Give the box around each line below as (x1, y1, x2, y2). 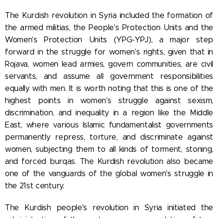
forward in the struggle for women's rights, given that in (5, 47, 213, 56)
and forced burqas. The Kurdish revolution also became (5, 156, 213, 166)
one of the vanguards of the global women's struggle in (5, 168, 213, 178)
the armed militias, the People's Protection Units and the (5, 22, 213, 32)
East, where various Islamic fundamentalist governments (5, 120, 213, 129)
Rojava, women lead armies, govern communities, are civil (5, 59, 213, 69)
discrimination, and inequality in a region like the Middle (5, 108, 213, 117)
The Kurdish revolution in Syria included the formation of (5, 10, 213, 20)
